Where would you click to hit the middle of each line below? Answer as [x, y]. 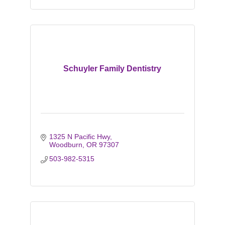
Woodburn [66, 145]
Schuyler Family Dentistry [113, 69]
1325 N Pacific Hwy [80, 137]
